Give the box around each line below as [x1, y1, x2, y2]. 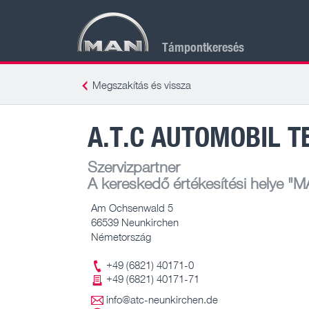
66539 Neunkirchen [91, 215, 179, 228]
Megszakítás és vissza [92, 79, 191, 91]
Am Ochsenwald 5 [91, 201, 173, 214]
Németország [91, 230, 151, 243]
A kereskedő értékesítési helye [88, 173, 283, 192]
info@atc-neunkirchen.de [106, 293, 218, 306]
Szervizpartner [88, 157, 180, 176]
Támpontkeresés [162, 38, 244, 55]
